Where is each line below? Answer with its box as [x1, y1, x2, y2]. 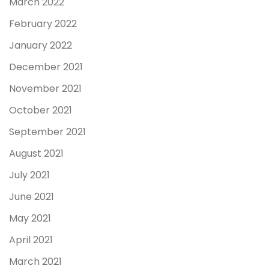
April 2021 [9, 232, 53, 247]
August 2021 [9, 146, 64, 160]
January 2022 [9, 38, 72, 52]
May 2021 [9, 211, 51, 225]
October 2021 [9, 103, 72, 117]
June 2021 [9, 189, 54, 204]
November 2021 [9, 81, 82, 95]
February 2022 [9, 16, 77, 31]
